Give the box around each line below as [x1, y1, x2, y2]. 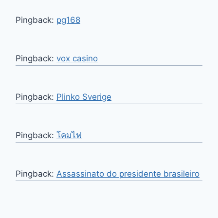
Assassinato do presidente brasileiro [56, 168, 200, 179]
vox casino [56, 53, 98, 63]
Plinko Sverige [56, 91, 111, 102]
